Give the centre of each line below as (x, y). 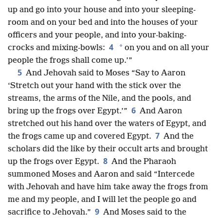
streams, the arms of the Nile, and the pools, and (100, 99)
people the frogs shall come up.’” (70, 61)
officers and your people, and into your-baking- (97, 35)
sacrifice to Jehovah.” (49, 212)
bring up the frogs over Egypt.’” (68, 111)
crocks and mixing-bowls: (56, 48)
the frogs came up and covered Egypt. (80, 136)
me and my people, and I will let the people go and (102, 200)
